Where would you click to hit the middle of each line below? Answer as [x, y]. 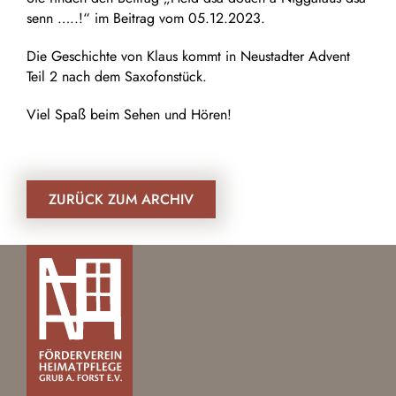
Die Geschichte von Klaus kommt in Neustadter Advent [188, 56]
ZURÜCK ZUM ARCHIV [121, 199]
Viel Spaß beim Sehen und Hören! [129, 114]
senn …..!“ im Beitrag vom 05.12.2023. [146, 18]
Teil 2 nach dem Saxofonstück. [117, 76]
